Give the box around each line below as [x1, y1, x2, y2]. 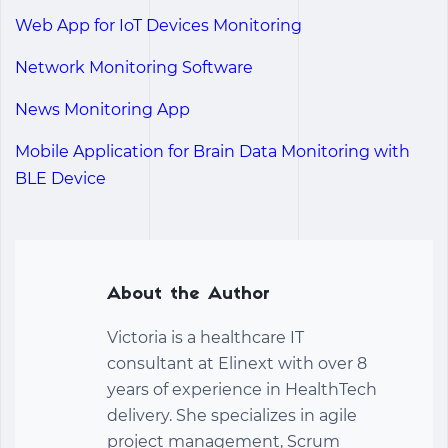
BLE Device [15, 169, 106, 189]
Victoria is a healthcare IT [107, 328, 304, 348]
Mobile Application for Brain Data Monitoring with [15, 142, 410, 162]
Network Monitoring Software [15, 58, 253, 78]
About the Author [107, 285, 270, 305]
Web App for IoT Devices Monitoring [15, 16, 302, 36]
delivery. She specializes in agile [107, 406, 357, 426]
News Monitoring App [15, 100, 190, 120]
